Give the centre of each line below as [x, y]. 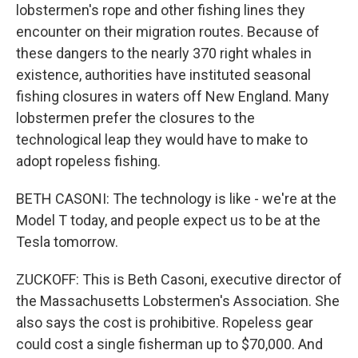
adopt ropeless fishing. [88, 161]
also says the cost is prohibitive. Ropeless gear [165, 322]
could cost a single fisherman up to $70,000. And [169, 344]
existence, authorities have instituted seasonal [163, 75]
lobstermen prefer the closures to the [135, 118]
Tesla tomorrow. [67, 242]
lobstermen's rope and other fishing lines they [161, 10]
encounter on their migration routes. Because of [168, 32]
